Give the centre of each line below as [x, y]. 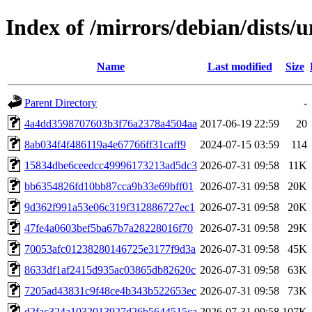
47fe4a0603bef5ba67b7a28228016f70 [109, 228]
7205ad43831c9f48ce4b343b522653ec [110, 290]
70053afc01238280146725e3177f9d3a [110, 249]
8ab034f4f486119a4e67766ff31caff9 [105, 144]
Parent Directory [61, 102]
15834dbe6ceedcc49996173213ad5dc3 [111, 165]
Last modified [240, 66]
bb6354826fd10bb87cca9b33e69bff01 [109, 186]
